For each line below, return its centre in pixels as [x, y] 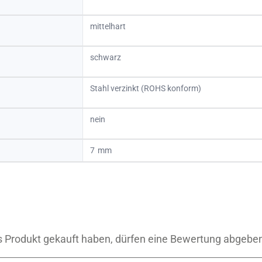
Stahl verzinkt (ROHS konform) [146, 88]
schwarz [106, 57]
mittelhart [108, 26]
